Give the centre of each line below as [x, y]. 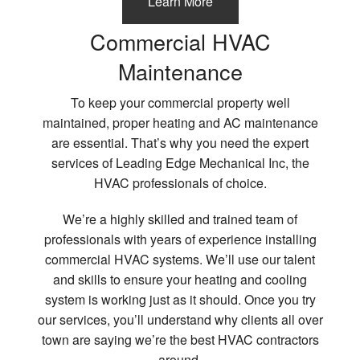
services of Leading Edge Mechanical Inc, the [180, 163]
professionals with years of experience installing [180, 239]
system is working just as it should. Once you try [180, 300]
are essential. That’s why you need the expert [180, 143]
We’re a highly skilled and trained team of [180, 219]
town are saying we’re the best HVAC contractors [180, 340]
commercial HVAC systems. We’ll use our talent [180, 260]
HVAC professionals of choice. [180, 183]
